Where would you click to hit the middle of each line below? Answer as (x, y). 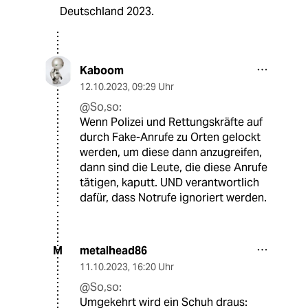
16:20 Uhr (153, 266)
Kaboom (102, 70)
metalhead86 (113, 250)
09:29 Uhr (153, 86)
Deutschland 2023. (107, 11)
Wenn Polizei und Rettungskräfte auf (171, 122)
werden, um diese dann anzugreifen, (171, 152)
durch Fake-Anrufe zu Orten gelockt (170, 137)
